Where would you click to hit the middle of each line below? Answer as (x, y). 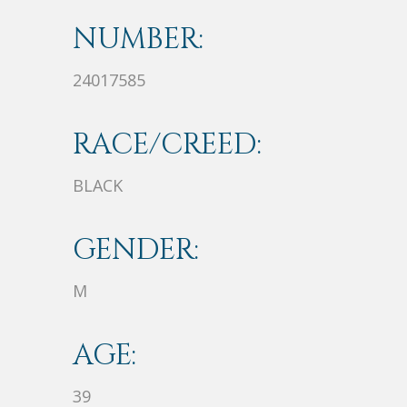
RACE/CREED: (167, 145)
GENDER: (136, 251)
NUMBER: (138, 40)
